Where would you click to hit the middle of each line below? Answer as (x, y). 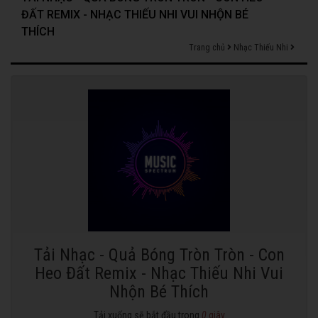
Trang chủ (207, 47)
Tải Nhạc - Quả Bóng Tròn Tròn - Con (159, 254)
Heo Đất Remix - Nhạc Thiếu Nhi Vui (159, 273)
